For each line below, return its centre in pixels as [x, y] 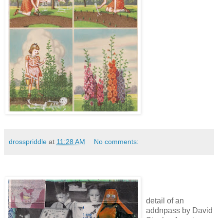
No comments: [117, 141]
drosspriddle [28, 141]
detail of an [165, 200]
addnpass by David [179, 210]
